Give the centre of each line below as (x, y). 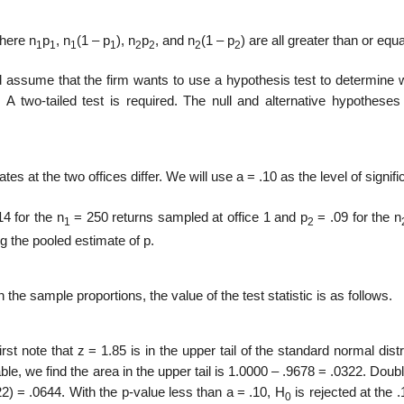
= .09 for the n (357, 218)
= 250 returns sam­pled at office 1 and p (188, 218)
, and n (175, 40)
